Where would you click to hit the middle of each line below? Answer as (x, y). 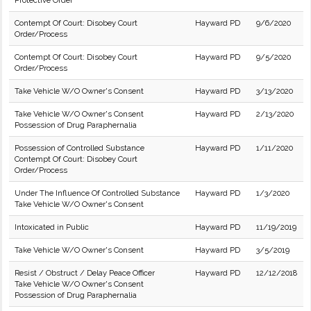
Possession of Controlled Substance (79, 148)
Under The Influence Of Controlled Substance (97, 193)
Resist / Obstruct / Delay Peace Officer (85, 273)
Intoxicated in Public (52, 227)
